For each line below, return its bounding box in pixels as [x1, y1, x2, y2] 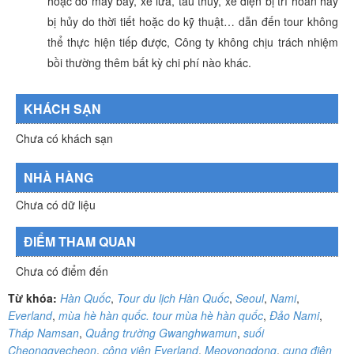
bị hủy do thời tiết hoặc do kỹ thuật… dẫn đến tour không [47, 13, 338, 29]
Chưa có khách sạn [16, 130, 113, 146]
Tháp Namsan [8, 324, 79, 341]
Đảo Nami [269, 307, 319, 323]
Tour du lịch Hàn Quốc [117, 289, 229, 306]
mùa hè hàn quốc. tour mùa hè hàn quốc [58, 307, 263, 323]
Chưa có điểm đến [16, 262, 108, 279]
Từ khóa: [8, 289, 60, 306]
